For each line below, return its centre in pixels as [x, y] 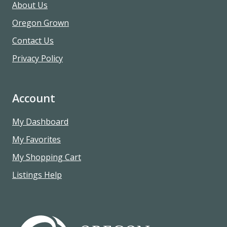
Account [34, 98]
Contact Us [33, 41]
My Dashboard [40, 122]
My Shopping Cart [47, 157]
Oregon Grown [41, 23]
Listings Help [37, 175]
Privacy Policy [37, 59]
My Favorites [36, 140]
